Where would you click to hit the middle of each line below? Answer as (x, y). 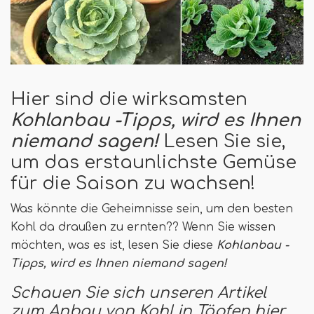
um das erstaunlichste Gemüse (153, 162)
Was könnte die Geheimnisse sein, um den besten (152, 209)
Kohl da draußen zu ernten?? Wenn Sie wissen (143, 227)
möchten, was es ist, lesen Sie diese (114, 245)
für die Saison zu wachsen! (133, 183)
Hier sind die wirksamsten (129, 99)
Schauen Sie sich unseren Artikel (138, 293)
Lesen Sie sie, (224, 141)
